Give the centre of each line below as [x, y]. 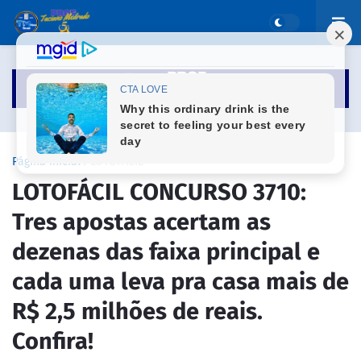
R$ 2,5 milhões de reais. [137, 311]
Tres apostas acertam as [141, 222]
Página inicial [46, 161]
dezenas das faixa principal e [166, 251]
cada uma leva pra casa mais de [180, 281]
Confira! [53, 341]
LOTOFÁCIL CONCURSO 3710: [159, 192]
